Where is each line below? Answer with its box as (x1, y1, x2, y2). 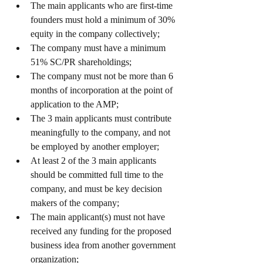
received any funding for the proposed (31, 226, 171, 237)
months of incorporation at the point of (31, 85, 173, 96)
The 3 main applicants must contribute (31, 113, 171, 124)
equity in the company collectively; (31, 29, 160, 39)
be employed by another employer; (31, 141, 159, 152)
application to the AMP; (31, 99, 119, 110)
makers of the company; (31, 198, 119, 208)
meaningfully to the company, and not (31, 127, 170, 138)
